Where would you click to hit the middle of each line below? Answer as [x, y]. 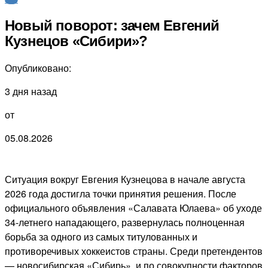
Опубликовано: [38, 68]
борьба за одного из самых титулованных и [101, 236]
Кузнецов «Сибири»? [76, 41]
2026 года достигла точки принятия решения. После [121, 193]
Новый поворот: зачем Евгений [112, 25]
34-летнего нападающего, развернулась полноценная [125, 222]
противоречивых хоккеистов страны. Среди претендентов [134, 251]
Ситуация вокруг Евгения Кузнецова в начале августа [125, 179]
